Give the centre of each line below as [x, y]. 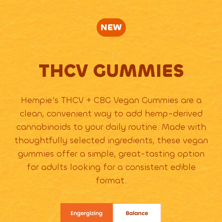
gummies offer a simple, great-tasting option [111, 154]
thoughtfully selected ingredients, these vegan [111, 140]
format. [111, 181]
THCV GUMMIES [111, 71]
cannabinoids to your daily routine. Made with [111, 127]
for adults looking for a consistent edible [111, 167]
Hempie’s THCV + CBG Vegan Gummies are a [111, 100]
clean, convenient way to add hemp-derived [111, 114]
